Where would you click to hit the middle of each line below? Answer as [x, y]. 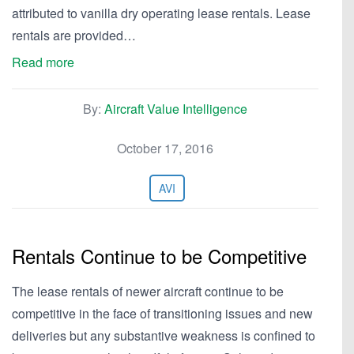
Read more [43, 62]
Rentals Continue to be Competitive [159, 256]
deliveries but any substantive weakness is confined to [164, 335]
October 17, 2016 [165, 148]
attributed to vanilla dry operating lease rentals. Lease [161, 13]
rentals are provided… [74, 35]
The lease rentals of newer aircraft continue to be [148, 291]
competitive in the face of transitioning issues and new [162, 313]
